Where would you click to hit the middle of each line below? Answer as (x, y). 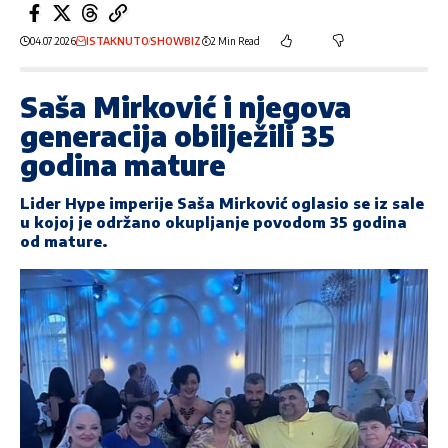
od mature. (64, 241)
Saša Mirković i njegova (185, 107)
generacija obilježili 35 (177, 136)
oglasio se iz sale (357, 203)
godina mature (123, 165)
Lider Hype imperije (98, 203)
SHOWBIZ (175, 40)
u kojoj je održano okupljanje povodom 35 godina (213, 222)
